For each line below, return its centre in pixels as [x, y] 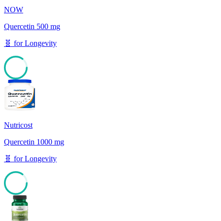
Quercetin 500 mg [32, 26]
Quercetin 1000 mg [34, 142]
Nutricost [18, 125]
